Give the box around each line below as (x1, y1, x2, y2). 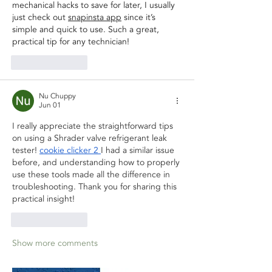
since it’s (121, 11, 158, 23)
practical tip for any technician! (12, 35, 129, 47)
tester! (12, 144, 39, 156)
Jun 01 (39, 100, 61, 110)
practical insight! (12, 192, 75, 205)
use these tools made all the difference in (12, 168, 172, 180)
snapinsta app (68, 11, 121, 23)
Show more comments (12, 237, 98, 249)
